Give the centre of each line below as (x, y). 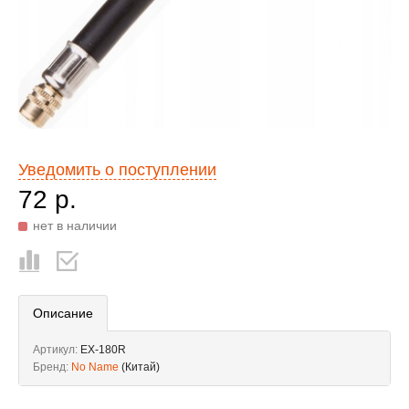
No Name (95, 367)
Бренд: (52, 367)
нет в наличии (75, 225)
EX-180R (103, 350)
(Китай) (141, 367)
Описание (63, 313)
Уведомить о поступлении (117, 170)
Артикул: (57, 350)
